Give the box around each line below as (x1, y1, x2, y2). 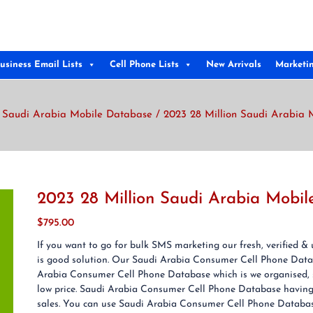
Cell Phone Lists (110, 60, 179, 69)
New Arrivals (206, 60, 261, 69)
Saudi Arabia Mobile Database (2, 110, 152, 120)
